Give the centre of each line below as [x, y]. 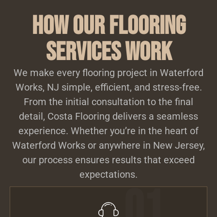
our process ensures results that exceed [108, 160]
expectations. [108, 174]
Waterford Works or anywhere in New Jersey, [108, 145]
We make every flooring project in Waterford [108, 72]
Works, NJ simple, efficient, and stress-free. [108, 87]
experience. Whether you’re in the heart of [108, 131]
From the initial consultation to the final [108, 101]
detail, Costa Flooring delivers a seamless [108, 116]
